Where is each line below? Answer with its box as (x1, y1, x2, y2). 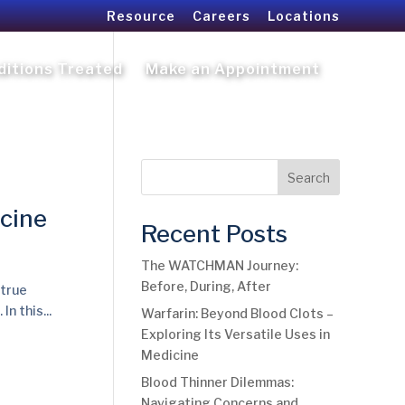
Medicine (140, 347, 199, 363)
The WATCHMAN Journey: (140, 258, 298, 273)
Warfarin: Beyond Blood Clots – (140, 306, 334, 321)
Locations (268, 7, 340, 24)
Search (287, 169, 331, 185)
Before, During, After (140, 278, 271, 294)
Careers (193, 7, 250, 24)
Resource (107, 7, 175, 24)
